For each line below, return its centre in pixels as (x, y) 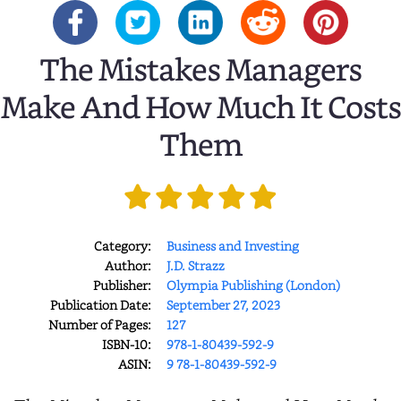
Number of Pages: (99, 324)
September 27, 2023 (223, 304)
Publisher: (122, 285)
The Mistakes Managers (200, 72)
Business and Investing (232, 245)
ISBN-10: (126, 344)
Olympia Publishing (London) (253, 285)
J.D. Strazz (195, 265)
